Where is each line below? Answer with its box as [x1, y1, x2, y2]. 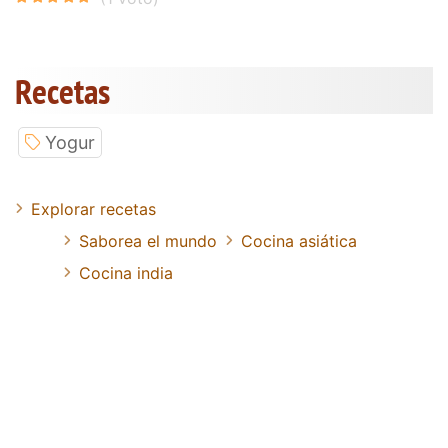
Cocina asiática [241, 230, 357, 251]
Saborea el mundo [79, 230, 217, 251]
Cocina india [79, 262, 173, 283]
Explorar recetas [31, 198, 156, 219]
